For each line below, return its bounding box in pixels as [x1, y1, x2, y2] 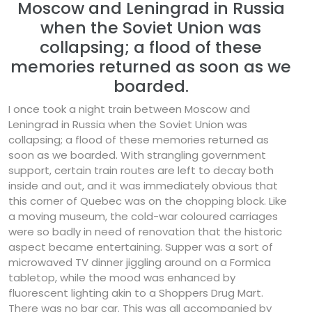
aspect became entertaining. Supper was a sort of [8, 240, 273, 255]
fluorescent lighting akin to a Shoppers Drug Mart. [8, 286, 263, 301]
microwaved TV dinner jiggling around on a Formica [8, 255, 271, 270]
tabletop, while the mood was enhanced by [8, 270, 235, 286]
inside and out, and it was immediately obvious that [8, 178, 278, 194]
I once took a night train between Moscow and [8, 102, 250, 117]
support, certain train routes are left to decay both [8, 163, 274, 178]
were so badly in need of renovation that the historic [8, 224, 282, 240]
